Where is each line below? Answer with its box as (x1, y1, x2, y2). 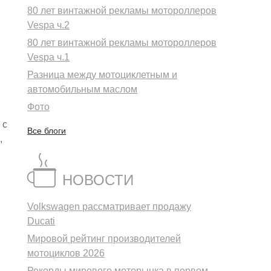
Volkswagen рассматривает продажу (27, 201, 192, 212)
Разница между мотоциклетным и (27, 70, 178, 80)
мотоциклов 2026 (27, 248, 105, 259)
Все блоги (27, 126, 67, 136)
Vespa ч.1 (27, 52, 70, 63)
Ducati (27, 216, 56, 227)
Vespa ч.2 (27, 20, 70, 31)
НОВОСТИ (62, 172, 134, 189)
